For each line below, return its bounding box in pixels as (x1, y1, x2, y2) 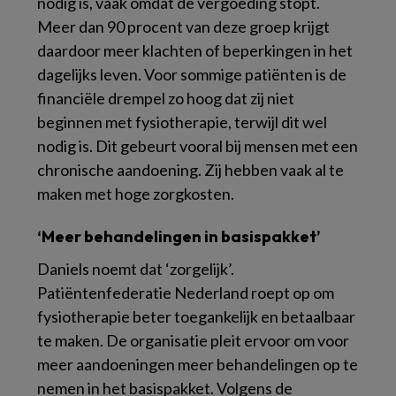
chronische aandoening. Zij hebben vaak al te (37, 160, 344, 180)
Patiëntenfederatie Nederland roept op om (37, 283, 334, 303)
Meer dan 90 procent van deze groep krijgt (37, 17, 330, 37)
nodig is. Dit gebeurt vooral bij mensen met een (37, 136, 358, 156)
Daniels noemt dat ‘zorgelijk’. (37, 259, 234, 279)
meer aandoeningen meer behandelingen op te (37, 354, 358, 375)
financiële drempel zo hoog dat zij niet (37, 88, 294, 109)
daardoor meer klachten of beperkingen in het (37, 41, 353, 61)
